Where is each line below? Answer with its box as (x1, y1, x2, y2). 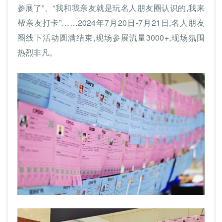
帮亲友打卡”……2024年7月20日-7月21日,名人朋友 (17, 17, 205, 28)
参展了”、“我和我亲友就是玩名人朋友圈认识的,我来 (17, 2, 205, 13)
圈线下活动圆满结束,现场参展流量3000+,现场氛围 (17, 32, 205, 43)
